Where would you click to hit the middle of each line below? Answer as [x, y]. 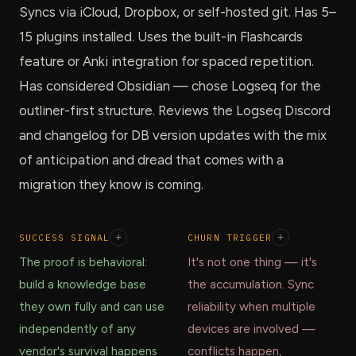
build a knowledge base [83, 285]
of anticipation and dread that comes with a [151, 159]
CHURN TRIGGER [230, 238]
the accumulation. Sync [251, 285]
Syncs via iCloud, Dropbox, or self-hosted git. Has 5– [178, 12]
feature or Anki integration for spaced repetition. [166, 61]
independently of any [77, 329]
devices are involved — [252, 329]
